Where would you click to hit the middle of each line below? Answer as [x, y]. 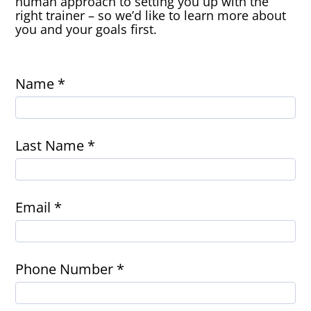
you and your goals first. [86, 30]
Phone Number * [70, 269]
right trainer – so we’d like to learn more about [151, 16]
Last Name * [56, 146]
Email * [39, 208]
